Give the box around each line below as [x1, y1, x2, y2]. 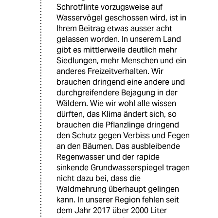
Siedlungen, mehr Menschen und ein [56, 55, 186, 66]
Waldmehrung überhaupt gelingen [56, 183, 179, 194]
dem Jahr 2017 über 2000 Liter [56, 205, 167, 216]
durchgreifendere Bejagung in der [56, 87, 178, 98]
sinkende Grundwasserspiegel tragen [56, 162, 190, 173]
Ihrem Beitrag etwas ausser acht [56, 23, 172, 34]
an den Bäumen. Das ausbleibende [56, 141, 180, 151]
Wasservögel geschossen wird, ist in [56, 12, 186, 23]
